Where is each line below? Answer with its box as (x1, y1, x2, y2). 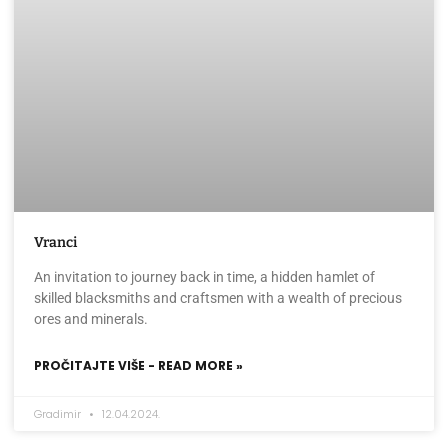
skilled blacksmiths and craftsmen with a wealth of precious (34, 290, 402, 307)
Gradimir (34, 406, 84, 423)
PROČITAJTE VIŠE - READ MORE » (34, 357, 243, 375)
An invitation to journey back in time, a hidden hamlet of (34, 269, 375, 286)
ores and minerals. (34, 311, 148, 328)
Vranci (34, 234, 77, 252)
